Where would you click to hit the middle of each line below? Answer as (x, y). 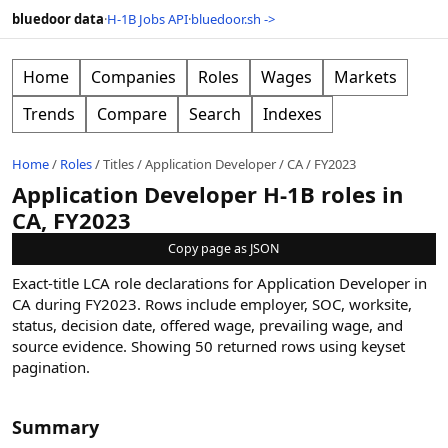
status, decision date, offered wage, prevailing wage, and (207, 325)
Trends (49, 114)
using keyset (360, 346)
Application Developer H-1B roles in (207, 194)
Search (215, 114)
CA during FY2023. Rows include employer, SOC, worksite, (212, 304)
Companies (133, 77)
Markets (365, 77)
